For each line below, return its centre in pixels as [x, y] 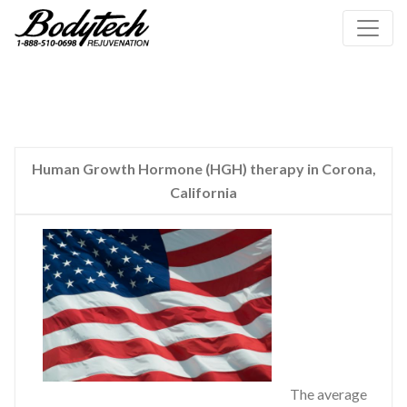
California [203, 193]
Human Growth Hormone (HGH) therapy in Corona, [203, 169]
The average [328, 394]
